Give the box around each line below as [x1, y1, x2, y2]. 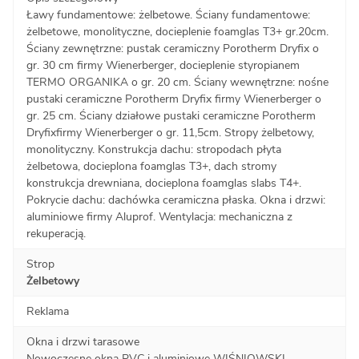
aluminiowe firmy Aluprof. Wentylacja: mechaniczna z [26, 208, 292, 224]
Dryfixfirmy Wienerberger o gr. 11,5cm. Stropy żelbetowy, [26, 124, 314, 140]
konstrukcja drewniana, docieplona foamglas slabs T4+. [26, 175, 301, 191]
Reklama [26, 303, 69, 319]
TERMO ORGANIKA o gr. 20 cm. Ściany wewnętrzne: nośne [26, 74, 329, 90]
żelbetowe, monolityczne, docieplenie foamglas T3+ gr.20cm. [26, 23, 329, 39]
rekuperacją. [26, 225, 86, 241]
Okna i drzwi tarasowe [26, 333, 139, 349]
